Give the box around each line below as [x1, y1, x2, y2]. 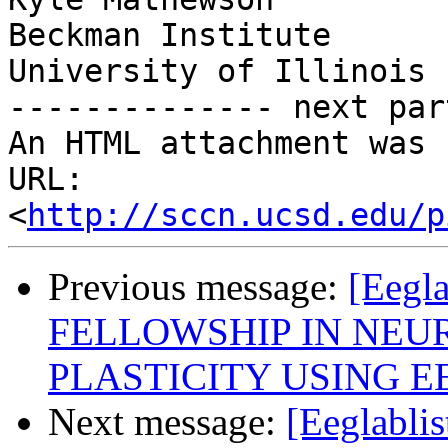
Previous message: [48, 265, 348, 309]
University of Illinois [8, 53, 426, 90]
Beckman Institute [8, 17, 331, 54]
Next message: [48, 400, 286, 444]
